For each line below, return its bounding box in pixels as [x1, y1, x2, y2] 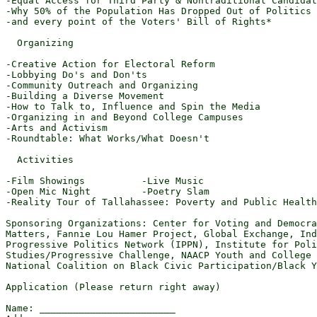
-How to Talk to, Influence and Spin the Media [6, 101, 260, 112]
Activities [6, 154, 74, 165]
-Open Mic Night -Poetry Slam [6, 186, 209, 197]
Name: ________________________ [6, 303, 175, 313]
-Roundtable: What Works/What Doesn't [6, 133, 209, 144]
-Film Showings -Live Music [6, 175, 204, 186]
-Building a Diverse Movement [6, 91, 164, 101]
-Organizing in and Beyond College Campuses [6, 112, 243, 122]
